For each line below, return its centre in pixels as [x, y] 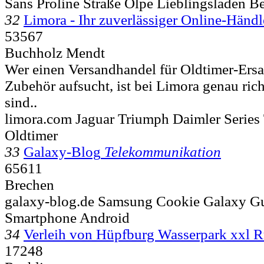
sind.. [21, 102]
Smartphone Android [67, 217]
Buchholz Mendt [55, 52]
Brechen [29, 184]
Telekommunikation [163, 151]
